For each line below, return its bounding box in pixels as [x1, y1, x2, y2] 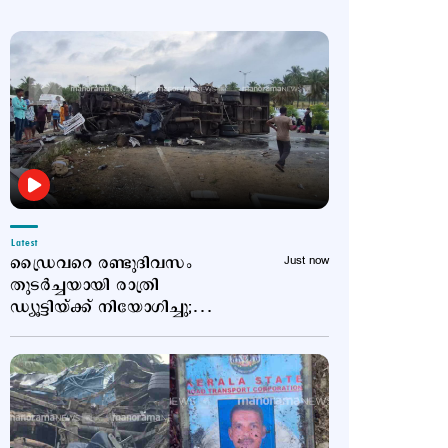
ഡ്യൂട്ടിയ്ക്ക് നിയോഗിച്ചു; [10, 296, 193, 320]
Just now [283, 252, 329, 270]
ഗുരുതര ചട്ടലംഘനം [10, 318, 169, 342]
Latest [10, 235, 38, 252]
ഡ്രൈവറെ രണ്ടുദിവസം [10, 252, 193, 276]
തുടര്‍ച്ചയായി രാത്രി [10, 274, 160, 298]
